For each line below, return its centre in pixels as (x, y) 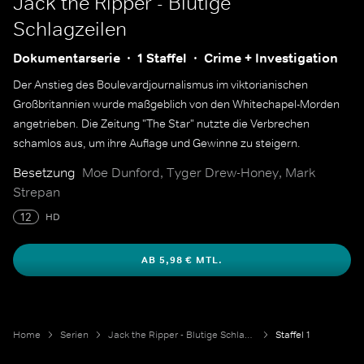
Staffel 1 (293, 335)
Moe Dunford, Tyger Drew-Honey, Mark (199, 172)
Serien (74, 335)
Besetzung (44, 172)
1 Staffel (162, 58)
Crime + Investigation (271, 58)
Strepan (37, 192)
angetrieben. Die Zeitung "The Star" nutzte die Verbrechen (161, 123)
